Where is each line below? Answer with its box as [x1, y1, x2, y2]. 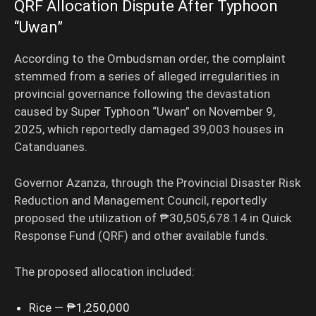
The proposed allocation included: [14, 265, 195, 279]
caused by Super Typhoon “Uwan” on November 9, [14, 104, 275, 119]
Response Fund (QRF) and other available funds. [14, 229, 268, 243]
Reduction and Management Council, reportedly [14, 193, 267, 208]
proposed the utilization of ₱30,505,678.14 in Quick [14, 211, 291, 226]
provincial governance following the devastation [14, 87, 270, 102]
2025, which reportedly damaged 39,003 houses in [14, 122, 284, 137]
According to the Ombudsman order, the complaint [14, 51, 286, 66]
